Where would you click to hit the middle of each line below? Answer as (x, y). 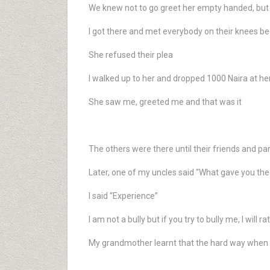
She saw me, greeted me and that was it (165, 102)
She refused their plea (131, 55)
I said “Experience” (123, 196)
